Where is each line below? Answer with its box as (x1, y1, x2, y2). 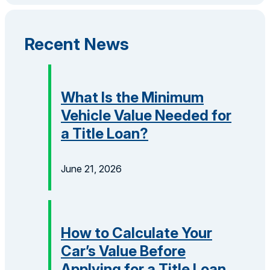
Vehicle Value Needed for (61, 106, 231, 124)
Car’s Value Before (61, 242, 186, 260)
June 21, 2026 (61, 163, 122, 175)
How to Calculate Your (61, 224, 212, 242)
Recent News (24, 33, 129, 54)
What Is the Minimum (61, 88, 204, 106)
